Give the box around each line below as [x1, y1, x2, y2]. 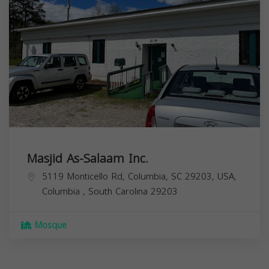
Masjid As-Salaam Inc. [27, 147, 148, 170]
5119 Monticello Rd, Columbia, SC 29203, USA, [42, 168, 237, 185]
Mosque [32, 217, 67, 234]
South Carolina [88, 183, 151, 200]
